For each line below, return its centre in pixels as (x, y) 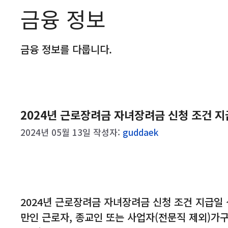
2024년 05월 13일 (55, 132)
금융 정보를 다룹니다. (66, 49)
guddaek (140, 132)
